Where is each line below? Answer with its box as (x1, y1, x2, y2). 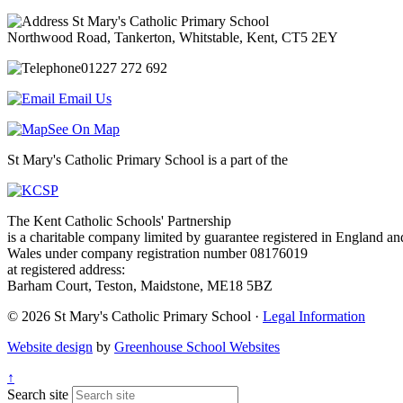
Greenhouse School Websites (114, 338, 280, 354)
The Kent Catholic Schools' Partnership (7, 212, 231, 228)
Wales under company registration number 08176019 (7, 245, 308, 261)
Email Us (58, 90, 112, 106)
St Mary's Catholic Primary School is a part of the (7, 151, 288, 167)
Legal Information (263, 308, 365, 324)
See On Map (48, 121, 120, 137)
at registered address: (7, 261, 125, 277)
